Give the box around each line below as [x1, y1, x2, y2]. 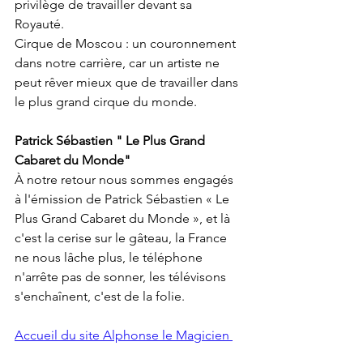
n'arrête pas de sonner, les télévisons [15, 269, 229, 285]
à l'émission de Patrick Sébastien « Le [15, 191, 233, 207]
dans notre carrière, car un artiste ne [15, 55, 223, 71]
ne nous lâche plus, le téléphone [15, 250, 206, 266]
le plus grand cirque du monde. [15, 94, 197, 110]
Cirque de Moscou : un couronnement [15, 36, 239, 52]
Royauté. [15, 16, 67, 32]
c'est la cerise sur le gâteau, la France [15, 230, 230, 246]
